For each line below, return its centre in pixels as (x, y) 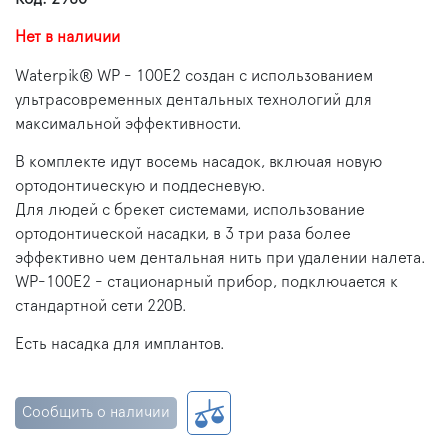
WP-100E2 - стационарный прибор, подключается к (206, 281)
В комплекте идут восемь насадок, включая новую (198, 161)
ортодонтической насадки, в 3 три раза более (183, 233)
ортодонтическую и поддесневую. (140, 185)
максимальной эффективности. (128, 123)
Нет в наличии (67, 36)
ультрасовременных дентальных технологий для (193, 99)
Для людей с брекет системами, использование (190, 209)
